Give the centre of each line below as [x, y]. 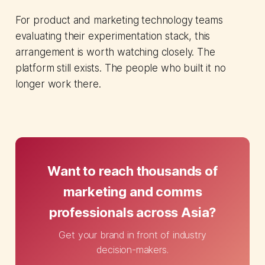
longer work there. [58, 84]
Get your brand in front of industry [132, 235]
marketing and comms [132, 191]
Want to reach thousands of [132, 171]
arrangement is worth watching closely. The [115, 52]
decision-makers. [132, 249]
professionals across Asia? [132, 212]
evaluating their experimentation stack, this [113, 36]
